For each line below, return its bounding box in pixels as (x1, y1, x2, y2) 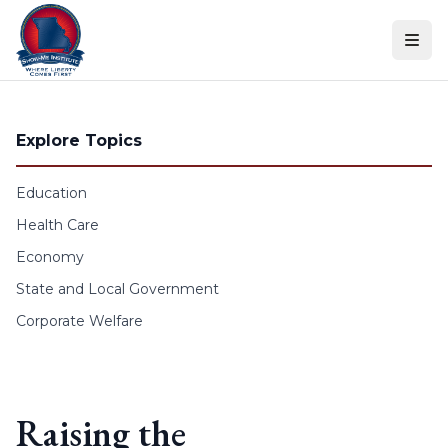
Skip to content (7, 10, 131, 29)
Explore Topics (16, 131, 142, 150)
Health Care (16, 216, 99, 234)
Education (16, 184, 87, 202)
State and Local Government (16, 280, 219, 298)
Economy (16, 248, 84, 266)
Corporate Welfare (16, 312, 143, 330)
